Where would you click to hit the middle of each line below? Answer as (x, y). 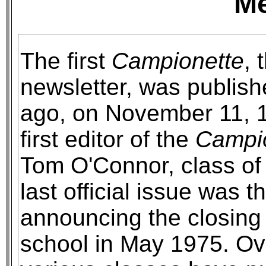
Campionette (178, 61)
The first (66, 61)
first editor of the (108, 140)
